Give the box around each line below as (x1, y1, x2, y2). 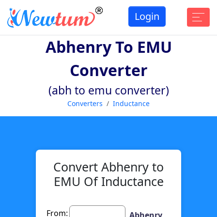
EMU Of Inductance (53, 172, 164, 189)
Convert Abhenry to (53, 158, 164, 175)
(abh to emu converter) (48, 82, 169, 98)
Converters (67, 98, 103, 108)
